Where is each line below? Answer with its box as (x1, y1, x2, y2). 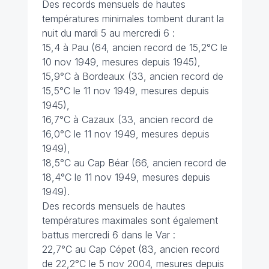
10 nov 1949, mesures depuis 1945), (41, 56, 201, 68)
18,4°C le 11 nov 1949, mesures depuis (41, 171, 210, 183)
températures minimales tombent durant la (41, 13, 224, 25)
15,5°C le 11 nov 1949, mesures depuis (41, 85, 209, 97)
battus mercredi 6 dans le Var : (41, 229, 178, 241)
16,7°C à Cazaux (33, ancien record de (41, 113, 213, 125)
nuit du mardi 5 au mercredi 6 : (41, 27, 175, 39)
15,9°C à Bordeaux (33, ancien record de (41, 70, 223, 82)
